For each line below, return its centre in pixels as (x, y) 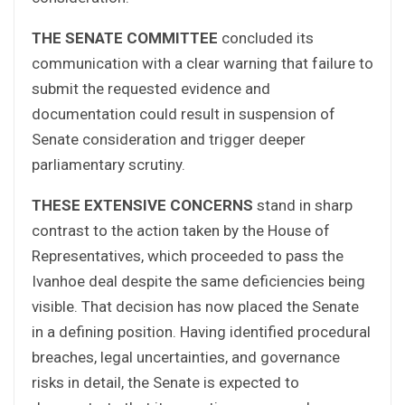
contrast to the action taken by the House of (181, 230)
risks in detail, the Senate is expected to (165, 382)
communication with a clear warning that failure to (202, 63)
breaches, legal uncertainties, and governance (186, 357)
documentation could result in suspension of (184, 113)
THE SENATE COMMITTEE (125, 38)
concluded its (266, 38)
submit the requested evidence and (151, 88)
